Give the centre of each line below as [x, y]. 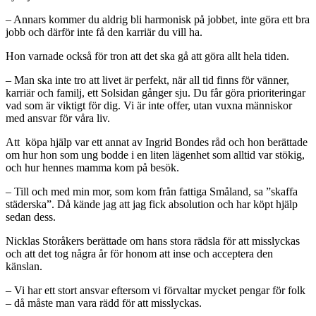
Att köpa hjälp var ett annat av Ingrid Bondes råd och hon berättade [157, 142]
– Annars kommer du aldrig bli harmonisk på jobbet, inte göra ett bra [158, 20]
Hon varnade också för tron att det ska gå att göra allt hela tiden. [147, 56]
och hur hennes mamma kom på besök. [92, 168]
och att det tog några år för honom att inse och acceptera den [139, 254]
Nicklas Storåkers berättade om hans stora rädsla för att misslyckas [153, 241]
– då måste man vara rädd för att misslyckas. [104, 303]
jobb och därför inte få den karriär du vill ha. [104, 32]
